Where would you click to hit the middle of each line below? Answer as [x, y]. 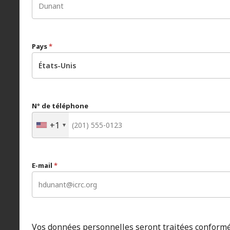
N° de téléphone [60, 106]
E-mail [43, 166]
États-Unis [57, 65]
